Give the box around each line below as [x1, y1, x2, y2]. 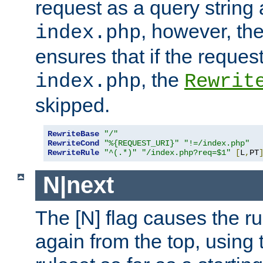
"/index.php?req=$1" [141, 147, 231, 157]
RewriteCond [48, 138, 99, 148]
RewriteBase [48, 129, 99, 139]
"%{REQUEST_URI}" [104, 138, 179, 148]
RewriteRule [48, 147, 99, 157]
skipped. [35, 93, 110, 116]
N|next [42, 172, 114, 198]
